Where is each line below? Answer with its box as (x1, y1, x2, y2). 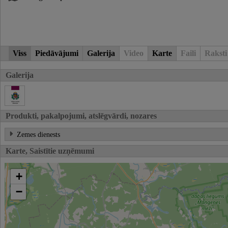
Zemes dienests (17, 130, 60, 138)
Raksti (205, 48, 227, 58)
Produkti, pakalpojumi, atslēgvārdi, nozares (6, 111, 157, 121)
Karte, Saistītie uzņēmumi (6, 146, 94, 155)
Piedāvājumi (35, 48, 78, 58)
